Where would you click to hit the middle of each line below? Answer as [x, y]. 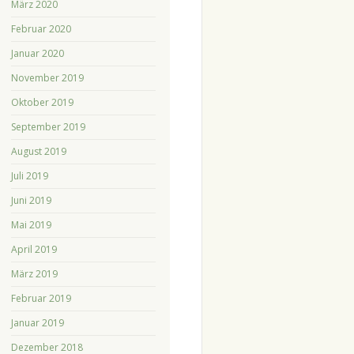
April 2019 [34, 249]
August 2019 [38, 151]
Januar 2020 [37, 53]
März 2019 [34, 273]
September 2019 [48, 126]
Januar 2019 [37, 322]
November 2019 [47, 77]
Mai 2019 [31, 224]
